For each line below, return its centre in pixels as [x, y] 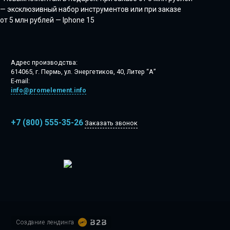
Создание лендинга [45, 223]
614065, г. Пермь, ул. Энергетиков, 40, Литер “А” [83, 71]
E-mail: [20, 81]
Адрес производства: [44, 62]
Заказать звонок [111, 123]
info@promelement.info [49, 90]
